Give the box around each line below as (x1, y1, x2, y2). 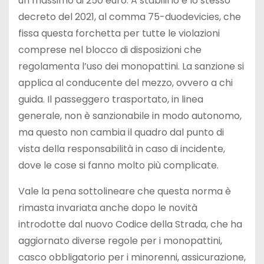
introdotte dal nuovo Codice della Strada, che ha (18, 217, 242, 232)
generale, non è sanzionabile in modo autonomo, (18, 109, 242, 123)
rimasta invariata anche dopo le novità (18, 201, 197, 215)
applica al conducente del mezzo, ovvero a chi (18, 76, 233, 90)
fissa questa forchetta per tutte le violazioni (18, 27, 220, 41)
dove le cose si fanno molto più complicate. (18, 159, 219, 173)
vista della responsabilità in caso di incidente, (18, 142, 225, 156)
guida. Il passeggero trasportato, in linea (18, 93, 203, 107)
